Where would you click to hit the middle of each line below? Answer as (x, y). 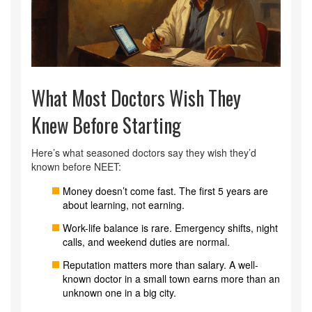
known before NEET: (76, 167)
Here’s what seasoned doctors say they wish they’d (144, 153)
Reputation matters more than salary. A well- (161, 265)
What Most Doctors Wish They (136, 98)
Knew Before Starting (106, 125)
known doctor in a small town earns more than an (171, 279)
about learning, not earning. (124, 205)
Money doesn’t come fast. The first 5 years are (165, 191)
